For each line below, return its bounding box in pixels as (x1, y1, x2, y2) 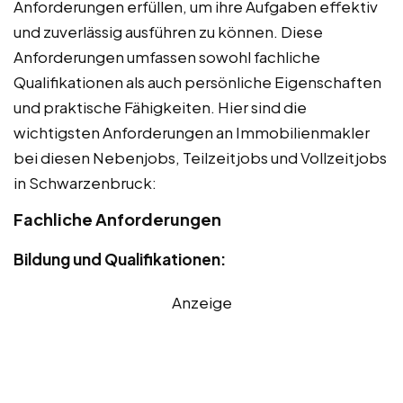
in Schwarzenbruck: (13, 173, 157, 193)
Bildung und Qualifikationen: (13, 249, 226, 270)
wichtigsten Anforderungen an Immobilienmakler (13, 122, 370, 143)
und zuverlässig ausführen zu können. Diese (13, 22, 323, 42)
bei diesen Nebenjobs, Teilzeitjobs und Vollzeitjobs (13, 148, 387, 168)
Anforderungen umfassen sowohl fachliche (13, 47, 320, 67)
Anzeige (171, 292, 232, 313)
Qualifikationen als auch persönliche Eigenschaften (13, 72, 381, 93)
